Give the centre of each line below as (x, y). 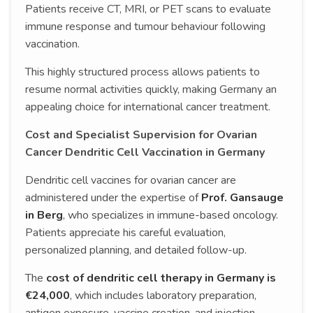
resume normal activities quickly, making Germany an (151, 90)
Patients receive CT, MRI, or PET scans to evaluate (148, 9)
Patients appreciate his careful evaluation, (125, 233)
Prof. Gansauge (242, 198)
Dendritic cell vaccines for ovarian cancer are (131, 181)
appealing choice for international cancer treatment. (148, 107)
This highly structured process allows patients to (143, 72)
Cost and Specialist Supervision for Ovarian (141, 135)
